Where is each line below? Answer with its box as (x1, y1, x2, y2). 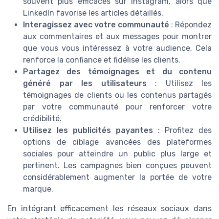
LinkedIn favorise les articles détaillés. (23, 8, 163, 18)
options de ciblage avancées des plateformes (23, 137, 212, 147)
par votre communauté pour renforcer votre (23, 102, 212, 112)
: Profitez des (153, 126, 212, 135)
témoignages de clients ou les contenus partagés (23, 90, 212, 100)
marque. (23, 184, 53, 194)
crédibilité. (23, 114, 62, 124)
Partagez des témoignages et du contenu (23, 67, 212, 77)
